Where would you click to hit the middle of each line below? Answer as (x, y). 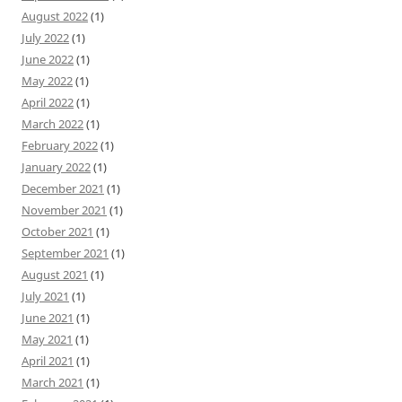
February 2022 (60, 145)
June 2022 (48, 59)
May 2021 (47, 339)
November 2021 (64, 210)
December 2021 (63, 188)
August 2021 (55, 274)
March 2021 (52, 382)
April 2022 (48, 102)
